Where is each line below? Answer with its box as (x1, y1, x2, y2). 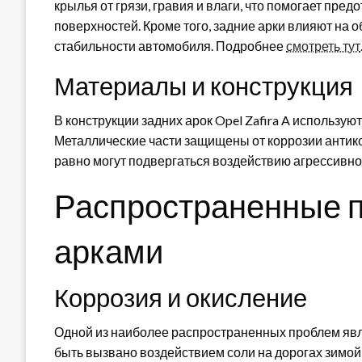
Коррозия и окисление (54, 281, 307, 313)
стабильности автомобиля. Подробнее (54, 37, 286, 53)
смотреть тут (286, 37, 360, 53)
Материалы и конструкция (54, 69, 353, 101)
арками (54, 231, 163, 271)
